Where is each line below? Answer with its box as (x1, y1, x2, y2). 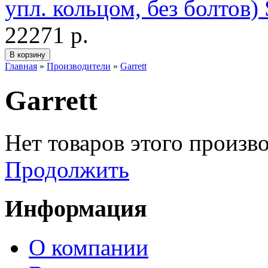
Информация (5, 195, 147, 223)
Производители (47, 60, 111, 71)
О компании (29, 234, 148, 260)
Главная (5, 60, 37, 71)
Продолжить (5, 157, 129, 183)
